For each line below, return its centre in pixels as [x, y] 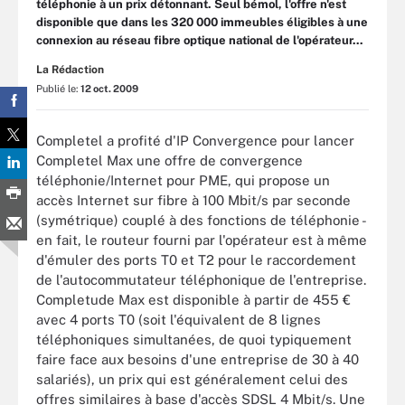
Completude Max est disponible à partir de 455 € [193, 299]
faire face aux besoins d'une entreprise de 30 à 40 [198, 359]
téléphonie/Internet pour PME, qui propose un [183, 180]
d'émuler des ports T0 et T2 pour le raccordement [196, 259]
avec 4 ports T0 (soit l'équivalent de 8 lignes [179, 319]
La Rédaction [70, 70]
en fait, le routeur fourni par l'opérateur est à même [202, 240]
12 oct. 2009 [109, 89]
